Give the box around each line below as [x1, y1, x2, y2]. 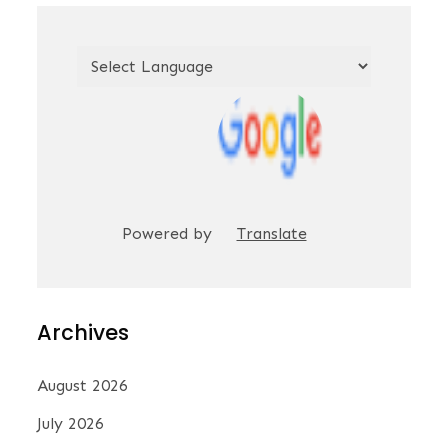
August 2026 [37, 376, 129, 396]
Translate [236, 224, 307, 244]
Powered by [121, 224, 217, 244]
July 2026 [37, 414, 105, 434]
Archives [37, 318, 130, 348]
